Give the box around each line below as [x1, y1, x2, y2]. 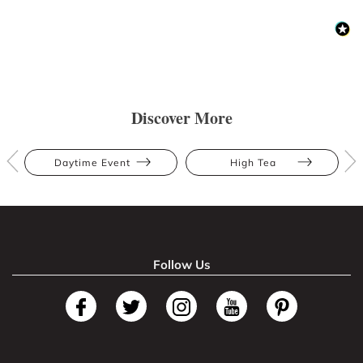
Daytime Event [53, 156, 130, 169]
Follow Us [152, 256, 211, 272]
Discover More [130, 105, 233, 130]
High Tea [230, 156, 276, 169]
